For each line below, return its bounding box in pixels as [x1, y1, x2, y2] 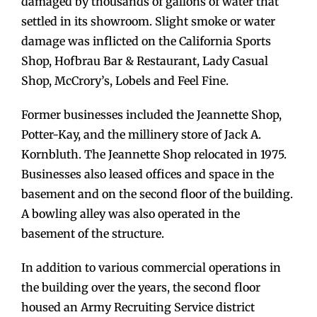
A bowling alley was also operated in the [21, 207, 240, 221]
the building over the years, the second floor [21, 280, 260, 295]
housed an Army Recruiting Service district [21, 300, 255, 315]
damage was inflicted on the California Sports [21, 34, 271, 49]
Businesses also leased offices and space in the [21, 167, 274, 182]
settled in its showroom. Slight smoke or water [21, 14, 275, 29]
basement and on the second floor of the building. [21, 187, 293, 202]
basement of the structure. [21, 226, 164, 241]
